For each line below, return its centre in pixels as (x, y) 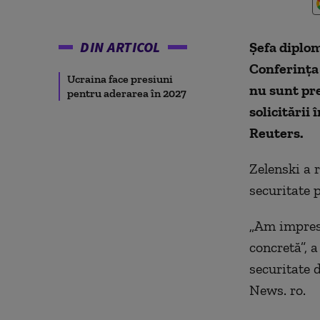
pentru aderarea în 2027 (127, 93)
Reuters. (276, 133)
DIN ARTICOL (120, 47)
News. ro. (277, 290)
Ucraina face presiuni (120, 79)
